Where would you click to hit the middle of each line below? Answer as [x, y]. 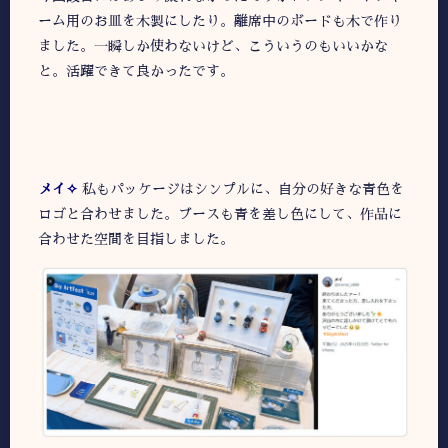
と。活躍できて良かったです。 [136, 70]
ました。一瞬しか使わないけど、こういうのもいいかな [213, 45]
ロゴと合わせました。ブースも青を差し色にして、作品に [220, 214]
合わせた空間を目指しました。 [136, 239]
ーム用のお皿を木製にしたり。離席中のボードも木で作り [220, 20]
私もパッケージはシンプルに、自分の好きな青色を [243, 189]
